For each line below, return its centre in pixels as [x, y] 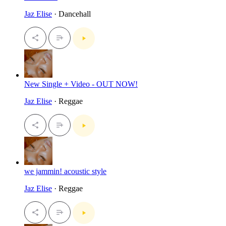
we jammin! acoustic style [65, 172]
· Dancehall [71, 14]
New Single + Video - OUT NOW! [81, 84]
